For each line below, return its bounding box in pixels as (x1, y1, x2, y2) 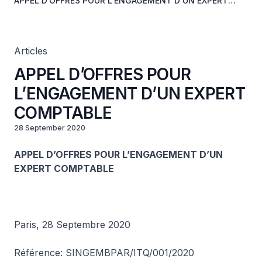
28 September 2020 (14, 123, 85, 132)
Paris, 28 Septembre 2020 (14, 219, 130, 230)
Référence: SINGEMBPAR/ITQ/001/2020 (14, 247, 194, 258)
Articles (14, 45, 47, 57)
